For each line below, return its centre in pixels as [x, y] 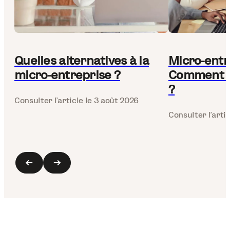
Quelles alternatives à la [82, 60]
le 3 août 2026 [111, 100]
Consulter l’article [49, 100]
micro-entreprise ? [68, 74]
